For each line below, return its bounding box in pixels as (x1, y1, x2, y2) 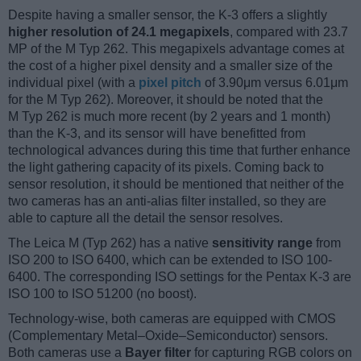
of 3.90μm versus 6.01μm (201, 75, 348, 89)
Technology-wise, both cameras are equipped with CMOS (8, 311, 336, 326)
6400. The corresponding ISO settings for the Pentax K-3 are (8, 269, 351, 284)
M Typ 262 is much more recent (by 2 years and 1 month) (8, 109, 330, 123)
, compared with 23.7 (230, 24, 348, 39)
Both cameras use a (8, 345, 125, 359)
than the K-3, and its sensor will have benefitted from (8, 126, 305, 140)
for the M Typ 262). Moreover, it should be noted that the (8, 92, 323, 106)
